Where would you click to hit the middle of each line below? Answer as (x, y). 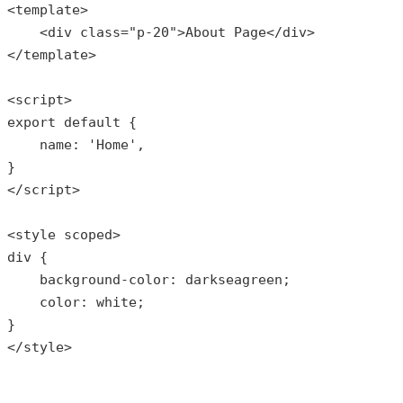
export (31, 122)
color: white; (76, 302)
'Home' (112, 144)
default (92, 122)
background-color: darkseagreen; (149, 279)
